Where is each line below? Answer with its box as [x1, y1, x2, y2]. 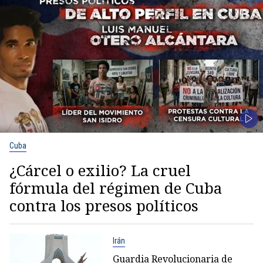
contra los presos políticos [9, 195, 198, 217]
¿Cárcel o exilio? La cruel [9, 160, 191, 181]
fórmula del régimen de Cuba [9, 177, 222, 199]
